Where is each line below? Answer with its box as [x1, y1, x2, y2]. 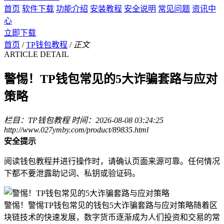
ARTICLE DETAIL [4, 49, 69, 58]
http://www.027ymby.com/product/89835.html [4, 125, 148, 134]
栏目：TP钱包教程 [4, 116, 69, 125]
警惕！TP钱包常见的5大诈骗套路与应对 [4, 72, 217, 85]
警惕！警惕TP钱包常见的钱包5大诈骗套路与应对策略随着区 [4, 201, 217, 210]
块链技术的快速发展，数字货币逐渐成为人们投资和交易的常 [4, 213, 220, 222]
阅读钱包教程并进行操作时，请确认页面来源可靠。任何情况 [4, 157, 220, 166]
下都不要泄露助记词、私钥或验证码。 [4, 169, 140, 178]
